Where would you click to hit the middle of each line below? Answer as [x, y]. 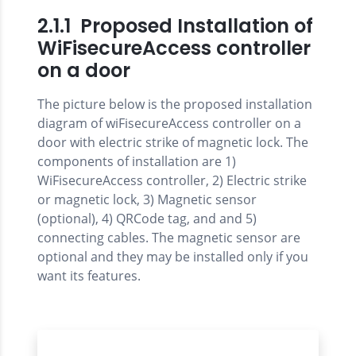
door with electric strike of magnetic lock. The [173, 143]
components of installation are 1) [137, 162]
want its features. [89, 276]
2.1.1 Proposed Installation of [175, 26]
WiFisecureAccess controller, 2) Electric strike [172, 181]
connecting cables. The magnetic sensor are [169, 238]
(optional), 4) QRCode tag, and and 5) [147, 219]
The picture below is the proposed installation [175, 104]
